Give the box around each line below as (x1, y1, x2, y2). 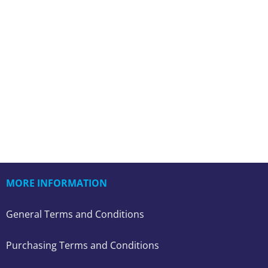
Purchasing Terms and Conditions (6, 239, 159, 252)
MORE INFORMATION (6, 176, 107, 190)
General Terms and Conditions (6, 208, 144, 221)
